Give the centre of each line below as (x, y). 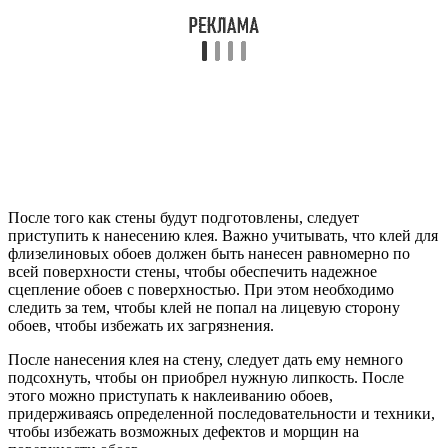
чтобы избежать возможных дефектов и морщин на (183, 432)
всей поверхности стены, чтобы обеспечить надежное (192, 272)
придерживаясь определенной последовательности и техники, (221, 414)
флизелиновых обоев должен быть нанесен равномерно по (209, 254)
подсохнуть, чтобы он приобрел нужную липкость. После (206, 378)
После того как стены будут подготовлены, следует (183, 218)
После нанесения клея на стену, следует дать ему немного (205, 360)
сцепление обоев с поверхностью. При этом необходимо (201, 290)
